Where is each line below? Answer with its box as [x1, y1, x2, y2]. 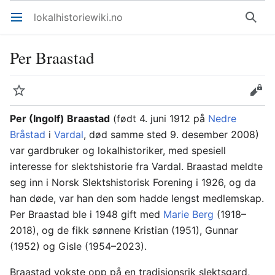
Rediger [257, 90, 265, 103]
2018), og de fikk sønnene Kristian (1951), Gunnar [10, 224, 238, 236]
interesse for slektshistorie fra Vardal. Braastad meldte [10, 160, 263, 172]
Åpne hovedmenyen [18, 17, 26, 29]
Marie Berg [163, 208, 214, 220]
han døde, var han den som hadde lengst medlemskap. [10, 192, 264, 204]
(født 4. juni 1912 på [110, 112, 208, 125]
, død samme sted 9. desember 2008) [83, 128, 259, 141]
